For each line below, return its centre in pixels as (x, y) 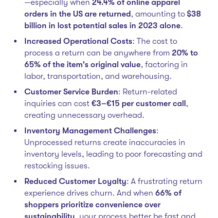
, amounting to (159, 14)
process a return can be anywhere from (98, 53)
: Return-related (147, 92)
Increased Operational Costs (78, 41)
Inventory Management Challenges (90, 131)
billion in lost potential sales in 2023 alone (102, 26)
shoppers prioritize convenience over (92, 205)
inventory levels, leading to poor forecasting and (113, 154)
